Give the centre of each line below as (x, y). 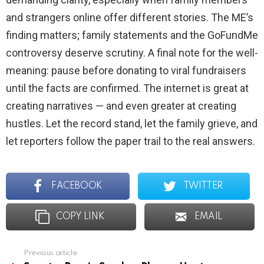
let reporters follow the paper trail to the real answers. (131, 141)
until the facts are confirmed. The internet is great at (127, 88)
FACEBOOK (77, 187)
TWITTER (203, 187)
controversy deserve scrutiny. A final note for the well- (132, 53)
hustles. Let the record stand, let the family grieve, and (132, 124)
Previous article (50, 253)
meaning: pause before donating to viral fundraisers (126, 71)
